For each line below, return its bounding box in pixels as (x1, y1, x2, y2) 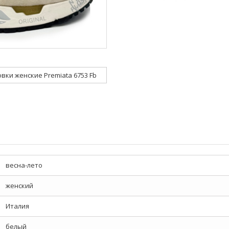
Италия (6, 201, 29, 211)
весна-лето (6, 161, 42, 170)
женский (6, 181, 33, 190)
